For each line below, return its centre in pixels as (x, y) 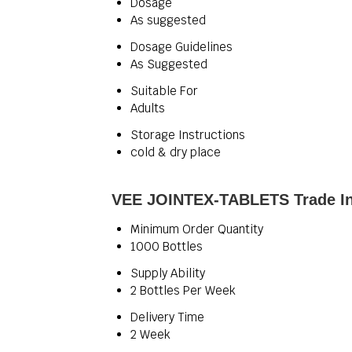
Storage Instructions (188, 135)
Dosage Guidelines (181, 47)
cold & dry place (176, 152)
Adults (148, 108)
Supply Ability (168, 273)
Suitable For (164, 91)
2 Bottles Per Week (183, 290)
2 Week (150, 334)
